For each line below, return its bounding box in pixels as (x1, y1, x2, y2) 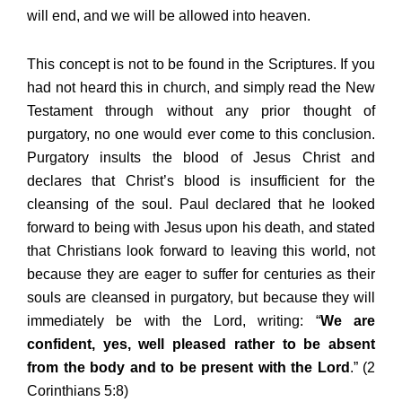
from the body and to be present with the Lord (27, 359, 350, 375)
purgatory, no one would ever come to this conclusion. (27, 126, 375, 142)
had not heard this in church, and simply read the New (27, 79, 375, 95)
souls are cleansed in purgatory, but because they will (27, 289, 375, 305)
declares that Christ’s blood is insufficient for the (27, 172, 375, 188)
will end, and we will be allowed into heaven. (27, 7, 310, 23)
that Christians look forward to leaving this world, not (27, 242, 375, 258)
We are (319, 312, 376, 328)
